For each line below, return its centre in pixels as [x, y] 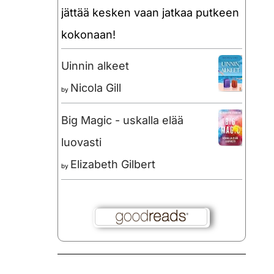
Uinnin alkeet [95, 66]
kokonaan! [88, 35]
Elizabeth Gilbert [113, 165]
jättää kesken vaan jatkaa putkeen [150, 13]
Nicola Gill [96, 88]
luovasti [81, 143]
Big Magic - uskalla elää [122, 120]
